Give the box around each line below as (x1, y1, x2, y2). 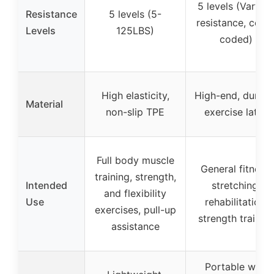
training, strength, (94, 171, 176, 183)
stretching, (212, 179, 261, 192)
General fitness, (200, 163, 272, 176)
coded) (220, 33, 253, 46)
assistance (111, 220, 160, 233)
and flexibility (104, 187, 166, 200)
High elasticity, (101, 89, 169, 102)
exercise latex (204, 106, 268, 119)
